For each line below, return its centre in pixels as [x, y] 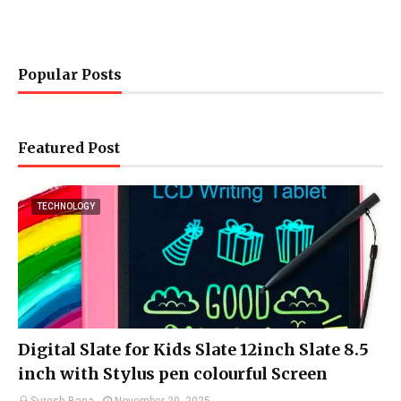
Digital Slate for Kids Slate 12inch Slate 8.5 [193, 350]
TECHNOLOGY [66, 206]
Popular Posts [70, 74]
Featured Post [69, 148]
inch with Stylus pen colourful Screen [173, 374]
